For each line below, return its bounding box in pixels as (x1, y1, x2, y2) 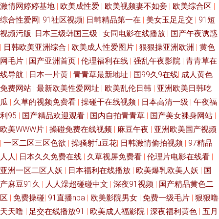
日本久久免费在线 (19, 152, 84, 161)
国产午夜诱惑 (171, 29, 218, 38)
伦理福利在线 (81, 56, 130, 66)
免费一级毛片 (143, 193, 192, 202)
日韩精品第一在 (86, 15, 143, 24)
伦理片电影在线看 (147, 152, 212, 161)
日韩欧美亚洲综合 (3, 43, 68, 52)
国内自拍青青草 (90, 111, 147, 120)
